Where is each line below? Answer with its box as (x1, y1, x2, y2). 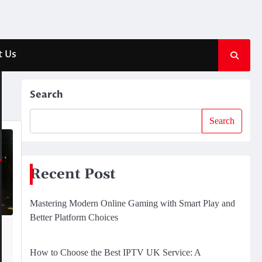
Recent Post (29, 166, 116, 183)
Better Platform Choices (29, 212, 118, 222)
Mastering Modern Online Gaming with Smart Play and (29, 198, 235, 208)
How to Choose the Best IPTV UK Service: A (29, 247, 201, 257)
